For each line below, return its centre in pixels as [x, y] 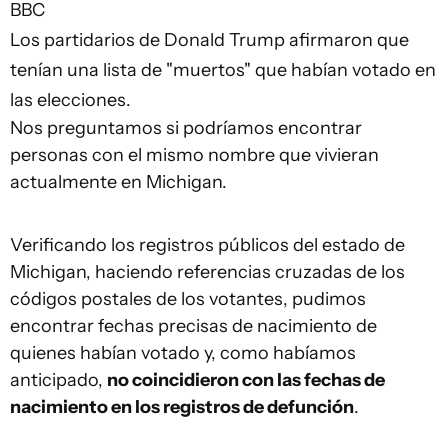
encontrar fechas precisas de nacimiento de [193, 325]
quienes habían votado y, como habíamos [183, 352]
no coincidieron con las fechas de [246, 379]
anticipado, [58, 379]
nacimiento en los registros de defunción [182, 406]
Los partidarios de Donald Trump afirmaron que [209, 39]
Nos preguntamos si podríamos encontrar [186, 127]
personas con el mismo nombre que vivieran [194, 154]
